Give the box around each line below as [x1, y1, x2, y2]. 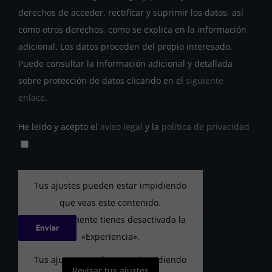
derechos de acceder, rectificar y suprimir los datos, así [18, 6, 243, 18]
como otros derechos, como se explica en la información [18, 23, 246, 35]
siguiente [185, 74, 223, 86]
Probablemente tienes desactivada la [35, 214, 186, 226]
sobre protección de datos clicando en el [18, 74, 186, 86]
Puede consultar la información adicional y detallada [18, 57, 233, 69]
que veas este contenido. [59, 197, 161, 209]
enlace [18, 91, 45, 103]
